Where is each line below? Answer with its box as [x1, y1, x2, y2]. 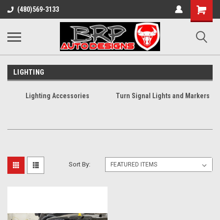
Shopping [191, 4, 219, 12]
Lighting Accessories [26, 92, 89, 100]
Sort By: [69, 161, 91, 168]
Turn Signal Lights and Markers [115, 92, 210, 100]
